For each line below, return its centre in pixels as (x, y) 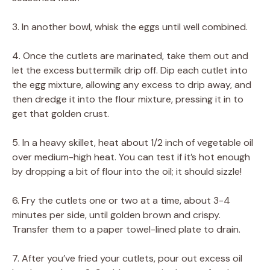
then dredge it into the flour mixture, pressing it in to (128, 99)
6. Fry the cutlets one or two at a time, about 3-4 (121, 200)
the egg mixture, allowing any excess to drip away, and (132, 84)
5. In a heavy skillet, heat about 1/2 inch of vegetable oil (133, 142)
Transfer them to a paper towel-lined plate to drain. (126, 229)
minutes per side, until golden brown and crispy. (116, 215)
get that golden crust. (61, 113)
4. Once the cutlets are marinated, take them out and (130, 55)
